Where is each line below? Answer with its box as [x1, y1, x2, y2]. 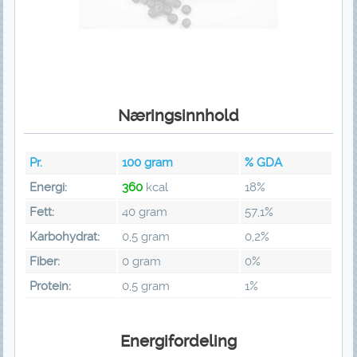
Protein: [29, 279, 71, 294]
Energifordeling [120, 331, 237, 351]
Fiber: [29, 254, 60, 269]
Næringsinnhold [117, 106, 239, 126]
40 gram [121, 205, 167, 220]
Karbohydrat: [29, 229, 100, 245]
